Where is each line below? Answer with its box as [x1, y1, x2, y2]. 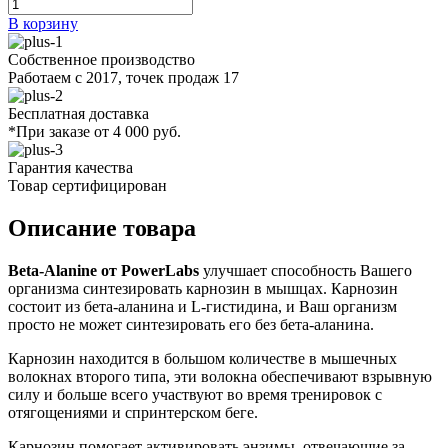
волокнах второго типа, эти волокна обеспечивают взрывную [8, 367, 432, 385]
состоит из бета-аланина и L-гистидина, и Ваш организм [8, 297, 397, 315]
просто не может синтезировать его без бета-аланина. [8, 315, 374, 333]
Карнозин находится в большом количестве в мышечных [8, 349, 397, 367]
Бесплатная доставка [8, 104, 149, 122]
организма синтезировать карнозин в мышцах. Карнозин [8, 279, 398, 297]
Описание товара [8, 214, 196, 241]
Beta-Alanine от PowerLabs [8, 261, 199, 279]
